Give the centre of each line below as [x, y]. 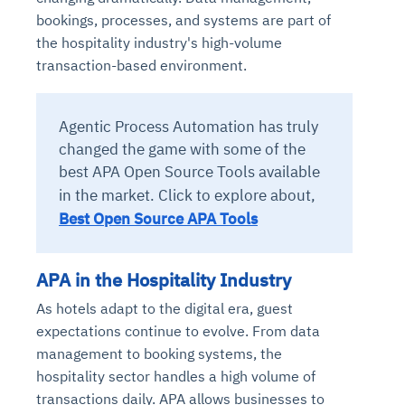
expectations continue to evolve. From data [178, 330]
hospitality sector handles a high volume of [176, 376]
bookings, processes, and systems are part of [184, 19]
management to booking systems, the [159, 353]
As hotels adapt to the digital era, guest [165, 308]
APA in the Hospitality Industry [164, 279]
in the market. [107, 195]
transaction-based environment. [141, 65]
